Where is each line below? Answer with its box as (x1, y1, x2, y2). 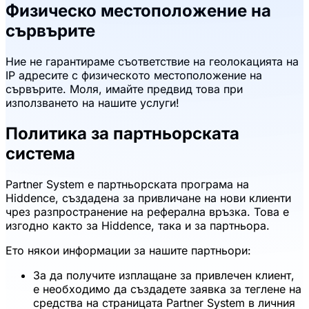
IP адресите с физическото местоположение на (6, 68, 262, 82)
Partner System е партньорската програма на (6, 177, 249, 191)
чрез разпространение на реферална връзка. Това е (6, 204, 289, 219)
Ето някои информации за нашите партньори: (6, 243, 251, 257)
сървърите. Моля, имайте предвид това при (6, 81, 243, 96)
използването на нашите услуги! (6, 95, 179, 110)
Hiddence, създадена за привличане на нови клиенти (6, 190, 291, 205)
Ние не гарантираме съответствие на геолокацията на (6, 54, 299, 68)
